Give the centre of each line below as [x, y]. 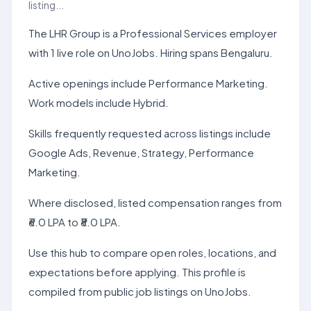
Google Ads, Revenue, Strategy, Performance [141, 152]
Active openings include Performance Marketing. [148, 83]
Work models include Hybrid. [99, 102]
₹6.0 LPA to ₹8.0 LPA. [75, 222]
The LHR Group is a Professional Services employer [153, 33]
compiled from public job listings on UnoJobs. [140, 291]
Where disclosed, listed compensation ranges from [155, 202]
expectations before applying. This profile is [137, 272]
